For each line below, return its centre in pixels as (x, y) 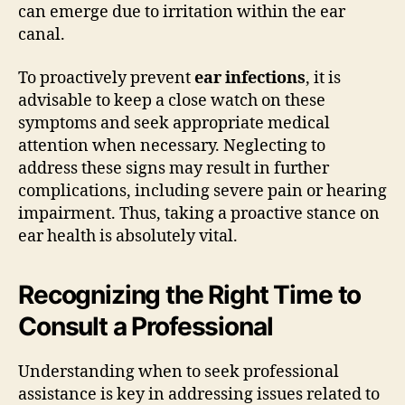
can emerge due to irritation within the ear (182, 12)
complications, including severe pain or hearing (202, 191)
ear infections (250, 78)
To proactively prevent (106, 78)
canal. (42, 35)
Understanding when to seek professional (179, 372)
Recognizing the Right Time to (190, 294)
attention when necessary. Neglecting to (172, 146)
